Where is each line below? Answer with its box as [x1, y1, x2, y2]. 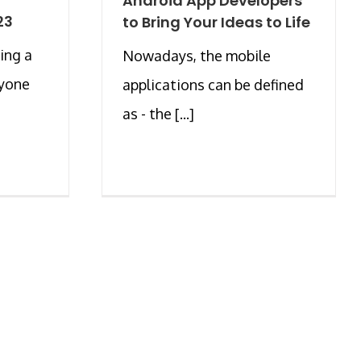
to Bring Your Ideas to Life [122, 11, 310, 32]
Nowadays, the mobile [122, 46, 271, 64]
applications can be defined [122, 75, 304, 93]
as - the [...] [122, 104, 194, 122]
